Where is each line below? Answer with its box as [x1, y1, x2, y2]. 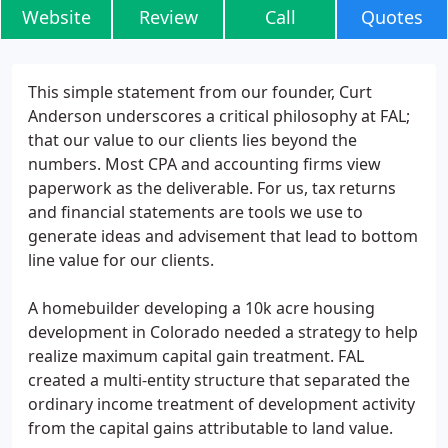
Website [21, 5, 91, 29]
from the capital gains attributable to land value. [28, 417, 393, 439]
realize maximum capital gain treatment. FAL [28, 345, 364, 367]
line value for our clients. [28, 249, 214, 271]
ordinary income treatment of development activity [28, 393, 415, 415]
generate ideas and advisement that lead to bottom [28, 225, 418, 247]
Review [138, 5, 198, 29]
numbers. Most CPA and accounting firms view [28, 153, 381, 175]
